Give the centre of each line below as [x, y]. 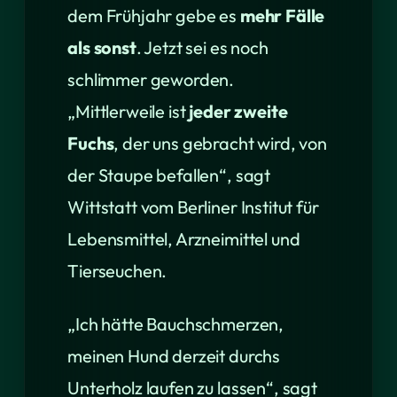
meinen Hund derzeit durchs [174, 356]
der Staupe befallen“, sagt [169, 175]
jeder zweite [238, 111]
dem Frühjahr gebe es [154, 16]
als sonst [102, 47]
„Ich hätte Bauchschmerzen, [176, 324]
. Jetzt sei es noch [202, 47]
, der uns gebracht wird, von [220, 143]
